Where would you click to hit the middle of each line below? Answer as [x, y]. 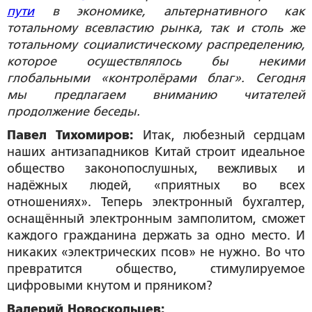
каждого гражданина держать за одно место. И [156, 235]
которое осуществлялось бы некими [156, 61]
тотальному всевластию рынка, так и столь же [156, 28]
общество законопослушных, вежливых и [156, 169]
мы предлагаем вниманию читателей [156, 95]
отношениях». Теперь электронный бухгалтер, [156, 202]
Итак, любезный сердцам [219, 135]
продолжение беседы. [73, 111]
